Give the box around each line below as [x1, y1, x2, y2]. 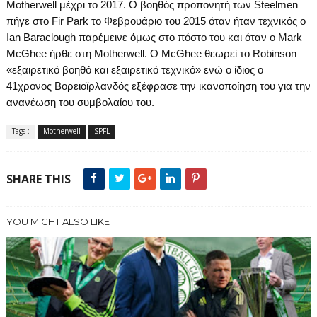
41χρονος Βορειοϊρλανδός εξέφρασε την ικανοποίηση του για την [6, 80, 311, 92]
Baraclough [23, 31, 76, 43]
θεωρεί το [201, 47, 253, 59]
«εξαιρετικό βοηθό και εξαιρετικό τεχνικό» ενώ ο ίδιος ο [6, 64, 263, 76]
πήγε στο [6, 15, 52, 27]
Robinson [252, 47, 296, 59]
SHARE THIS [6, 171, 71, 187]
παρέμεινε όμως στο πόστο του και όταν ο [78, 31, 278, 43]
